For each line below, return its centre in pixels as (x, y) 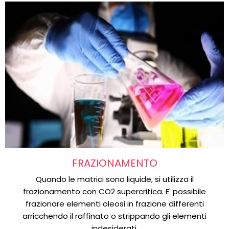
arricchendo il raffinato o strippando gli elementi (114, 216)
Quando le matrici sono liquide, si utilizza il (114, 179)
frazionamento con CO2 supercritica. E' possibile (114, 191)
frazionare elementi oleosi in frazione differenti (114, 203)
